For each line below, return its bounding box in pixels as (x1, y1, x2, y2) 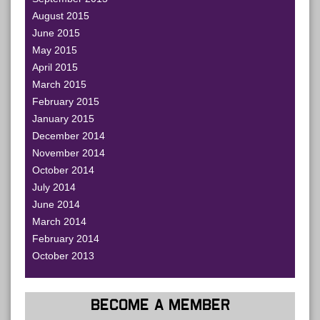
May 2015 (32, 44, 77, 56)
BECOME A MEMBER (90, 298, 230, 314)
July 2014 (32, 181, 76, 193)
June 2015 (32, 27, 80, 39)
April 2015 (32, 61, 78, 73)
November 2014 (32, 147, 105, 159)
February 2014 (32, 233, 99, 244)
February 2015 (32, 96, 99, 107)
